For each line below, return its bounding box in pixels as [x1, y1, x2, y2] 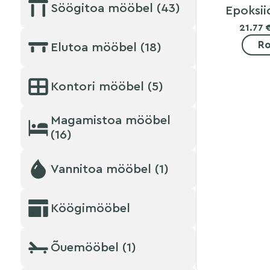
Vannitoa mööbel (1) [50, 162, 169, 175]
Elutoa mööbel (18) [50, 40, 162, 54]
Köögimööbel [50, 201, 130, 215]
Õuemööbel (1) [50, 240, 136, 254]
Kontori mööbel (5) [50, 80, 163, 93]
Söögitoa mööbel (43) [50, 1, 180, 14]
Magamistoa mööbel [50, 114, 171, 127]
